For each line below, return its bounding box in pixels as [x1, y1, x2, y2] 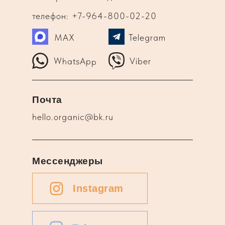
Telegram [129, 32, 166, 43]
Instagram [73, 183, 124, 194]
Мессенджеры [32, 156, 103, 167]
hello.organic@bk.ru [32, 111, 114, 123]
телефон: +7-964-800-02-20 [32, 11, 157, 22]
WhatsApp [53, 55, 97, 67]
